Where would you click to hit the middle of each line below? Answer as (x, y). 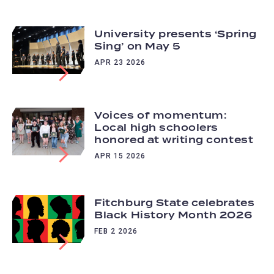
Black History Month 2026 (173, 215)
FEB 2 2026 (116, 231)
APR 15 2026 (120, 156)
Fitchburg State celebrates (175, 203)
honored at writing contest (174, 140)
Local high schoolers (156, 128)
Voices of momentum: (161, 115)
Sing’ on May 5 (138, 47)
